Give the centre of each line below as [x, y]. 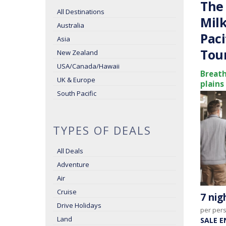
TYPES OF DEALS [102, 130]
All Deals [70, 151]
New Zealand [77, 52]
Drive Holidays [79, 205]
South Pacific [77, 93]
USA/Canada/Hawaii [88, 66]
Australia [71, 25]
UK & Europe [76, 80]
